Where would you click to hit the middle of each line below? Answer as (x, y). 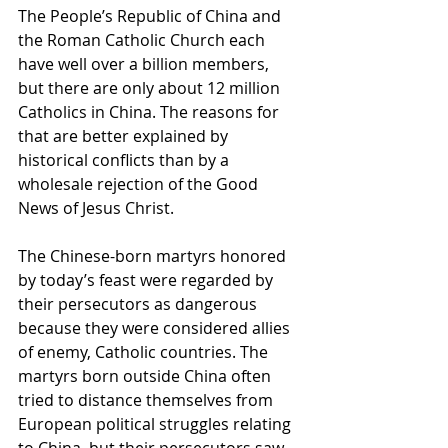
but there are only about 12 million (151, 87)
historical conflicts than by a (125, 159)
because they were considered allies (156, 327)
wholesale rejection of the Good (140, 183)
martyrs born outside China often (146, 375)
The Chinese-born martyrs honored (154, 255)
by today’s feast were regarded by (147, 279)
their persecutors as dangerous (139, 303)
